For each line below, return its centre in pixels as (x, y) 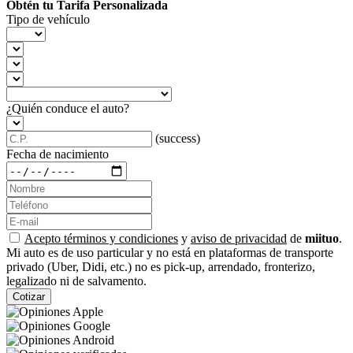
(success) (178, 138)
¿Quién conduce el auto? (68, 108)
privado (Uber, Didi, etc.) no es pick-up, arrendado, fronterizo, (161, 267)
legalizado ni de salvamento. (76, 281)
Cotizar (29, 297)
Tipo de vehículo (48, 19)
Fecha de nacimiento (58, 154)
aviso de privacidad (239, 238)
